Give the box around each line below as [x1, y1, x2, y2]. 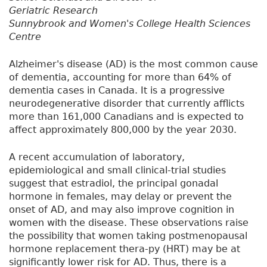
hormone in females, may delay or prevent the [9, 191, 232, 203]
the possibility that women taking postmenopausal [9, 230, 247, 242]
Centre [9, 31, 41, 43]
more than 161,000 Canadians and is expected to [9, 111, 244, 123]
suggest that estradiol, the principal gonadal [9, 178, 218, 190]
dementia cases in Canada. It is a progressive [9, 85, 225, 97]
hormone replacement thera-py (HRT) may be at [9, 243, 240, 255]
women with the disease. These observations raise [9, 217, 249, 229]
